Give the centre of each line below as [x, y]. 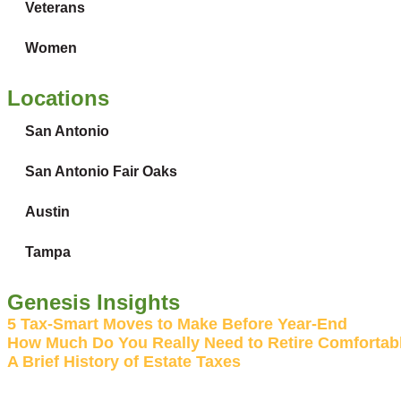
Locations [58, 98]
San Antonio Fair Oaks [101, 171]
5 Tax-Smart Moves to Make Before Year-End [177, 324]
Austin [47, 211]
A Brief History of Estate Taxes [124, 361]
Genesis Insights [94, 302]
